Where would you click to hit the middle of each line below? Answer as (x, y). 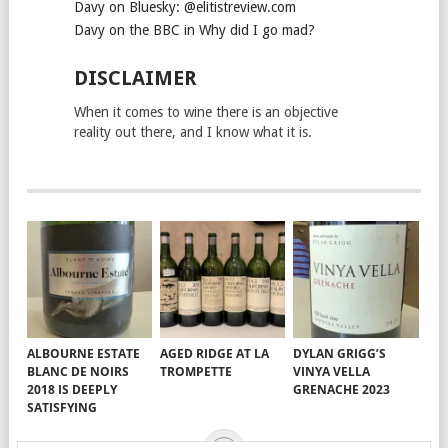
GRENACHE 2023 (342, 389)
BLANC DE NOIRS (78, 371)
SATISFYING (62, 407)
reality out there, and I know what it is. (192, 132)
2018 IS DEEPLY (72, 389)
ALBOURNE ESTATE (83, 353)
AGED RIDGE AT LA (215, 353)
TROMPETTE (196, 371)
